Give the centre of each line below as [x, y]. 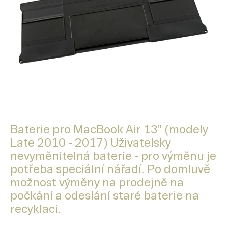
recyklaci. [36, 209]
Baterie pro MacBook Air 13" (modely [109, 130]
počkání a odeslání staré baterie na [105, 196]
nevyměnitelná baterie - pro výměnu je [113, 156]
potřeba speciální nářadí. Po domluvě [110, 169]
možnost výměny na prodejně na [97, 183]
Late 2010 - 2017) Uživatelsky [91, 143]
